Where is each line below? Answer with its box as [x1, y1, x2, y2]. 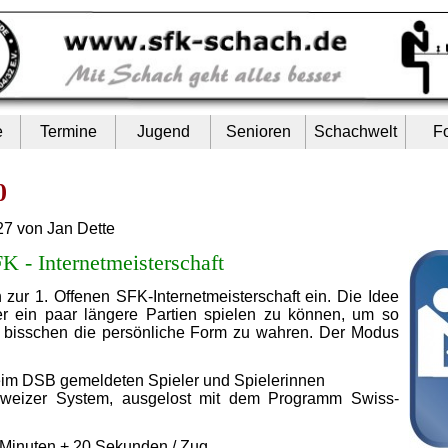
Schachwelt [314, 122, 398, 140]
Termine [39, 122, 97, 140]
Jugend [136, 122, 190, 140]
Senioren [225, 122, 291, 140]
